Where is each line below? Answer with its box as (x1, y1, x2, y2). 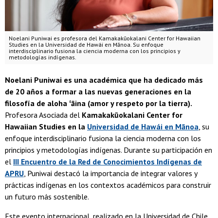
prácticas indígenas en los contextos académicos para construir (5, 180, 211, 190)
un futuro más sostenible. (5, 192, 89, 202)
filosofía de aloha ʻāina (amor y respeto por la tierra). (5, 98, 192, 109)
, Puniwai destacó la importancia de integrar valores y (24, 168, 197, 179)
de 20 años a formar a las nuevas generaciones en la (5, 87, 191, 97)
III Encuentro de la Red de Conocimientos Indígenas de (13, 157, 202, 167)
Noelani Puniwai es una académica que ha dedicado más (5, 75, 203, 85)
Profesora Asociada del (5, 110, 82, 120)
